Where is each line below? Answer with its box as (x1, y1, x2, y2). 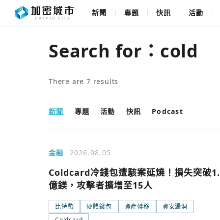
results (90, 77, 119, 86)
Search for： (49, 39, 160, 63)
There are (49, 77, 86, 86)
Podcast (152, 107, 183, 116)
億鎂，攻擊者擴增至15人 (49, 179, 153, 191)
